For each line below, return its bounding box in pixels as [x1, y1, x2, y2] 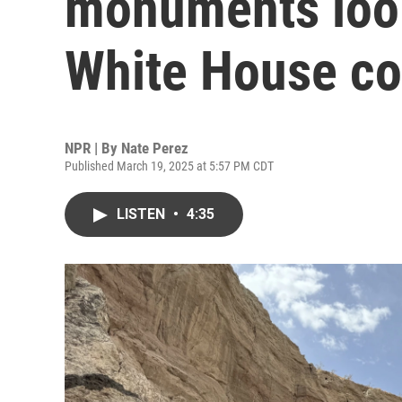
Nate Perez [121, 139, 188, 157]
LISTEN [117, 205, 169, 223]
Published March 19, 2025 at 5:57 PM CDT [65, 159, 274, 173]
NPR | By [65, 139, 121, 157]
